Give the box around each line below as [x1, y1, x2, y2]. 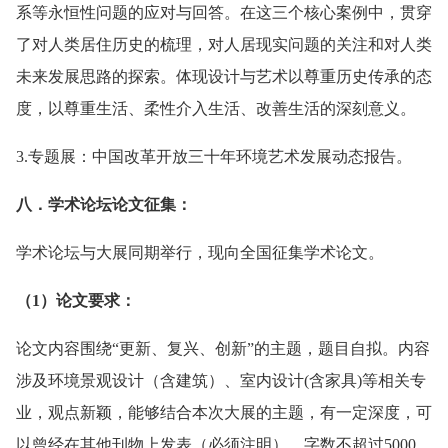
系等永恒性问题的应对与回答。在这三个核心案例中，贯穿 [16, 4, 432, 22]
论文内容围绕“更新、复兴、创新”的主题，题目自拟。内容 [16, 340, 430, 358]
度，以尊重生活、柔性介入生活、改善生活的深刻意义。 [16, 100, 416, 118]
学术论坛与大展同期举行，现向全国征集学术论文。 [16, 244, 384, 262]
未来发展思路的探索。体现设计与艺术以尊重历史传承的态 [16, 68, 432, 86]
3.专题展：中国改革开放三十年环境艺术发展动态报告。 [16, 148, 412, 166]
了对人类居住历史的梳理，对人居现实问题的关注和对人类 [16, 36, 432, 54]
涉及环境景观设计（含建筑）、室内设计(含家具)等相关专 [16, 372, 426, 390]
